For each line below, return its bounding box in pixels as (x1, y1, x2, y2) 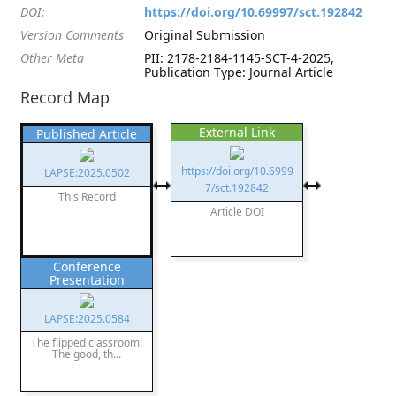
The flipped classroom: (31, 335, 143, 350)
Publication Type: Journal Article (144, 64, 334, 80)
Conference (52, 258, 121, 275)
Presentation (49, 271, 125, 288)
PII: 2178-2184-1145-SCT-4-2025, (144, 49, 335, 66)
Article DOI (209, 204, 264, 219)
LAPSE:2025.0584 (43, 311, 130, 326)
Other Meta (20, 49, 85, 66)
